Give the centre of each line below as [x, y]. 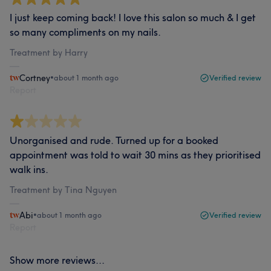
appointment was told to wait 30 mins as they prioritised [135, 155]
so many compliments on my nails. [85, 32]
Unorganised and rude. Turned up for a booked [114, 140]
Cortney [35, 78]
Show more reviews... [57, 260]
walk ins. [29, 169]
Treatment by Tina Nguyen [63, 190]
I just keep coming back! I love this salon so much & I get [133, 18]
